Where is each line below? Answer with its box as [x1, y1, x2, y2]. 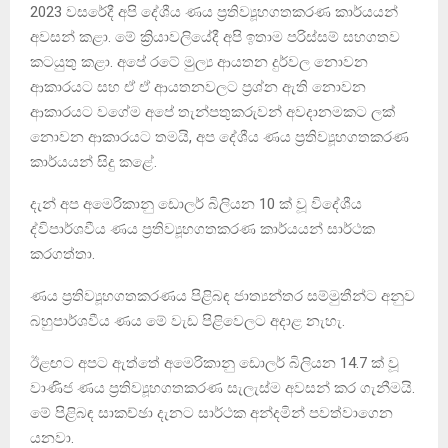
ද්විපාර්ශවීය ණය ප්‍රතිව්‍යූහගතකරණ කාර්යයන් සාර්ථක [30, 219, 375, 238]
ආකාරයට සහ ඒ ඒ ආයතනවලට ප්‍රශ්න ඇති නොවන [30, 77, 366, 96]
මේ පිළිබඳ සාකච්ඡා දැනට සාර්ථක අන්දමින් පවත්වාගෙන [30, 403, 393, 422]
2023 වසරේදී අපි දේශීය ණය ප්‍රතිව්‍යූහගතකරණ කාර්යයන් [30, 2, 398, 21]
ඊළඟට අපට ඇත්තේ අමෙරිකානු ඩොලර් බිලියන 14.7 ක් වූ [30, 353, 399, 372]
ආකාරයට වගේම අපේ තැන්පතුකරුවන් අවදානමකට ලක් [30, 102, 395, 121]
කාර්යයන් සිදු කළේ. [30, 152, 157, 171]
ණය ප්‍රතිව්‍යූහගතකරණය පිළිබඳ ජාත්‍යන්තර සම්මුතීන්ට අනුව [30, 286, 415, 305]
